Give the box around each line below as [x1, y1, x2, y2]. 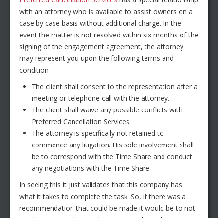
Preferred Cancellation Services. [32, 117, 131, 127]
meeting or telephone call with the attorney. [32, 93, 169, 103]
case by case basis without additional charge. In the [19, 18, 181, 28]
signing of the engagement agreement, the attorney [19, 42, 183, 52]
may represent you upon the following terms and [19, 54, 174, 63]
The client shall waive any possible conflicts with [32, 105, 182, 115]
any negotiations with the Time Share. [32, 163, 151, 173]
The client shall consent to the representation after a [32, 82, 198, 91]
